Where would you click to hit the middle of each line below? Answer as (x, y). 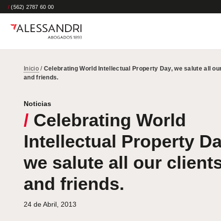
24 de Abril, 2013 (50, 204)
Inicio (31, 69)
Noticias (37, 104)
